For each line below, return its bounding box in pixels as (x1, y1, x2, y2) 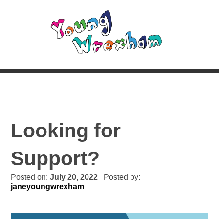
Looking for (11, 119, 121, 142)
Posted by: (100, 173, 141, 181)
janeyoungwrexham (11, 182, 85, 191)
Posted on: (11, 173, 50, 181)
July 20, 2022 (50, 173, 100, 181)
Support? (11, 147, 100, 170)
